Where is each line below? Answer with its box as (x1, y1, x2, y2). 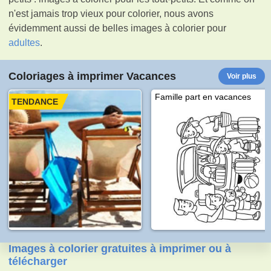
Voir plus (227, 71, 256, 80)
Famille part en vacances (155, 91, 252, 102)
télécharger (8, 255, 68, 267)
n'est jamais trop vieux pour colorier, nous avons (8, 8, 214, 19)
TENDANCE (11, 96, 59, 106)
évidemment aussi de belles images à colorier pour (8, 22, 227, 33)
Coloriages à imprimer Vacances (8, 70, 177, 82)
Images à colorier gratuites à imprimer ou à (8, 242, 232, 255)
